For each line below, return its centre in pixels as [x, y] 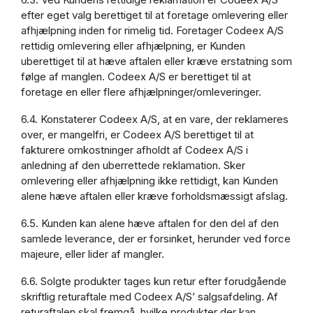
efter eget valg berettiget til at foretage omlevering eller [154, 15]
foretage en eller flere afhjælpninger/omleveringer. [141, 92]
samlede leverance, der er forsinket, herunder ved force [156, 239]
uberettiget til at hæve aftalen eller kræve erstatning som [156, 61]
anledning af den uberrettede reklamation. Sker [133, 166]
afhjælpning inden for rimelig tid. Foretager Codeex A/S [152, 31]
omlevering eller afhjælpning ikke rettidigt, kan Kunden [150, 181]
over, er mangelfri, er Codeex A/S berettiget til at [137, 135]
